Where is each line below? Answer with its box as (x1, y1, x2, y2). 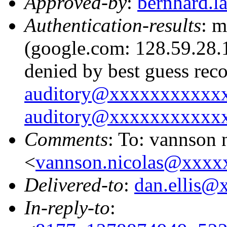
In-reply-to (24, 196, 110, 218)
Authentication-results (24, 14, 201, 36)
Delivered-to (24, 173, 124, 196)
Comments (24, 128, 108, 150)
